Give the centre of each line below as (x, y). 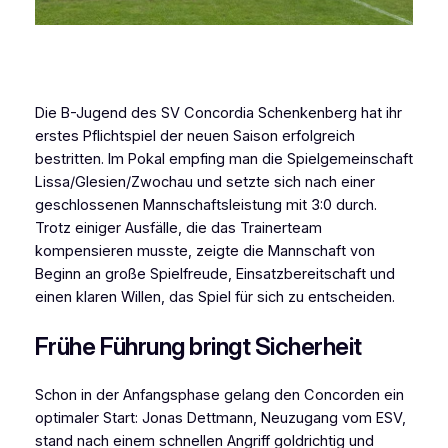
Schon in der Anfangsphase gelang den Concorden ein (219, 395)
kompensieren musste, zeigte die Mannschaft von (204, 251)
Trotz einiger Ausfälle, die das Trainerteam (178, 228)
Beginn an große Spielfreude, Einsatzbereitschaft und (214, 274)
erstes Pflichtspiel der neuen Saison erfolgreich (194, 136)
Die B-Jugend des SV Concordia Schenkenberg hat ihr (218, 113)
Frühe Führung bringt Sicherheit (198, 347)
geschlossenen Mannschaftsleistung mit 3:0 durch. (205, 205)
